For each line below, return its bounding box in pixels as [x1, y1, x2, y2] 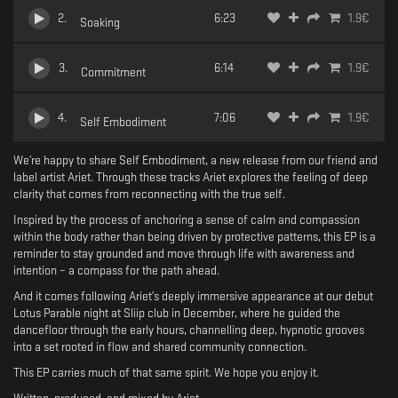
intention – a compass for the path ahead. [13, 264, 219, 276]
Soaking [80, 16, 121, 28]
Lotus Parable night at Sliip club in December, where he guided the [13, 306, 340, 319]
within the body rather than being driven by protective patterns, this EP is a [13, 230, 376, 243]
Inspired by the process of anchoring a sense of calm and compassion [13, 213, 360, 226]
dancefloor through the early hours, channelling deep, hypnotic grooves [13, 323, 364, 336]
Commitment [80, 66, 146, 78]
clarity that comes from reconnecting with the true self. [13, 187, 285, 200]
